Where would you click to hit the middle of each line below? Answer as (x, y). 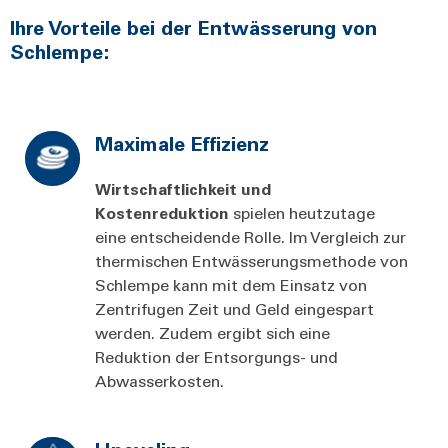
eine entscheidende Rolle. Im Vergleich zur (250, 236)
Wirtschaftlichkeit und (183, 188)
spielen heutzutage (304, 212)
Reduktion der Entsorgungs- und (216, 356)
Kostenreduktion (164, 212)
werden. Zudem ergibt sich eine (212, 332)
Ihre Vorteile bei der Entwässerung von (193, 26)
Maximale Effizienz (182, 142)
